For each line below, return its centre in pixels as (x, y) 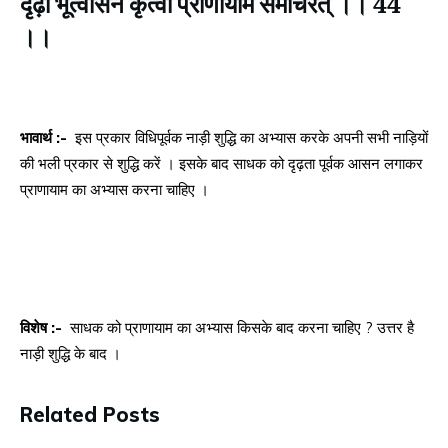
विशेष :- (43, 328)
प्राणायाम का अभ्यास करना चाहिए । (114, 190)
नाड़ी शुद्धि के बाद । (70, 354)
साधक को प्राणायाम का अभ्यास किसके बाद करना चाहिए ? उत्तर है (240, 328)
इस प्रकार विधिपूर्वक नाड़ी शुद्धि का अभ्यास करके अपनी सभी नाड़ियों (249, 138)
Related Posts (90, 415)
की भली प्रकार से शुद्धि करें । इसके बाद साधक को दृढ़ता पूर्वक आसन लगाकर (221, 164)
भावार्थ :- (45, 138)
